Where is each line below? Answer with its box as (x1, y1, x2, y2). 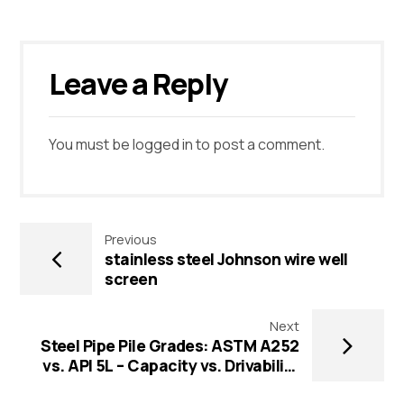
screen (105, 267, 158, 289)
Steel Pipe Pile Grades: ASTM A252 (41, 334, 299, 356)
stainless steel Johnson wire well (105, 247, 348, 270)
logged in (133, 134, 194, 155)
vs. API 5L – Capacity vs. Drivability (42, 353, 299, 376)
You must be (49, 134, 133, 155)
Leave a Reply (49, 64, 232, 105)
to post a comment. (193, 134, 326, 155)
